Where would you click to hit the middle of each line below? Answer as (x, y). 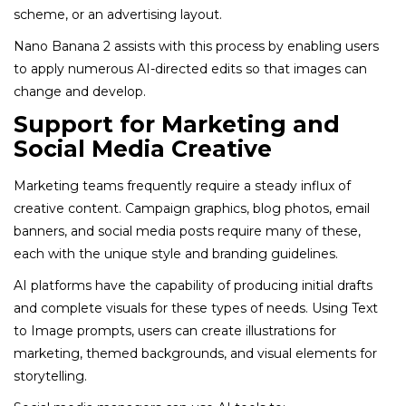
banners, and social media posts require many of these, (187, 231)
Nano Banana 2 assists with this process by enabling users (196, 46)
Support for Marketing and (177, 124)
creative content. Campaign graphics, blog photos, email (192, 208)
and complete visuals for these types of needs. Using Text (196, 308)
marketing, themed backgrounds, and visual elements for (195, 353)
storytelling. (50, 376)
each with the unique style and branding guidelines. (176, 253)
